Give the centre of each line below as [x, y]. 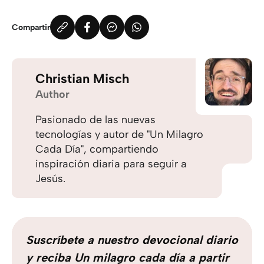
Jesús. [50, 179]
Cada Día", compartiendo [97, 149]
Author [52, 94]
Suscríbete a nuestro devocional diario [132, 240]
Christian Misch [82, 79]
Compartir [31, 27]
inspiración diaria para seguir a [111, 164]
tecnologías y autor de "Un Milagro [119, 134]
